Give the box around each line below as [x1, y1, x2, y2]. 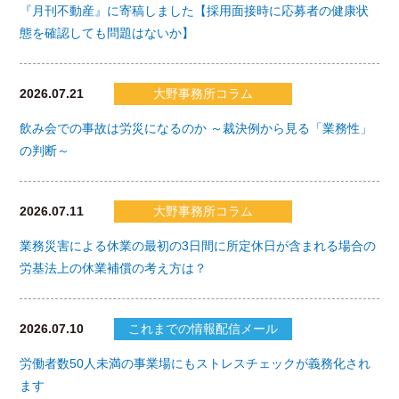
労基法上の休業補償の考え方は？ [19, 261, 207, 276]
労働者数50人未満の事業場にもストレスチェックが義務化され [19, 356, 370, 371]
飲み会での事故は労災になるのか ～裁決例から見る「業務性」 [19, 121, 372, 136]
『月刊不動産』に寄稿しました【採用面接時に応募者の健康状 [19, 4, 369, 19]
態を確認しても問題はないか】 [19, 26, 194, 41]
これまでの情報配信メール [127, 322, 278, 337]
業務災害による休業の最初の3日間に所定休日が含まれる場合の [19, 239, 376, 254]
